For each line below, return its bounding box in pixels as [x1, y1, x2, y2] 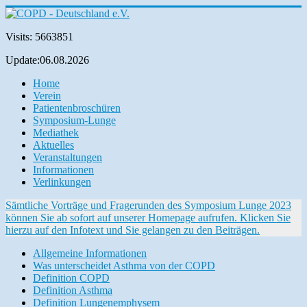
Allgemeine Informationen [33, 247, 147, 259]
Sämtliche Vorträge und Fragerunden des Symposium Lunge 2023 [5, 199, 291, 211]
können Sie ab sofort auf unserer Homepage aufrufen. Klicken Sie [5, 212, 291, 223]
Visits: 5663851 [5, 31, 73, 42]
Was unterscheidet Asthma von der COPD [33, 260, 215, 271]
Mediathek [33, 127, 79, 138]
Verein [33, 90, 61, 101]
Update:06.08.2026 [5, 54, 89, 66]
